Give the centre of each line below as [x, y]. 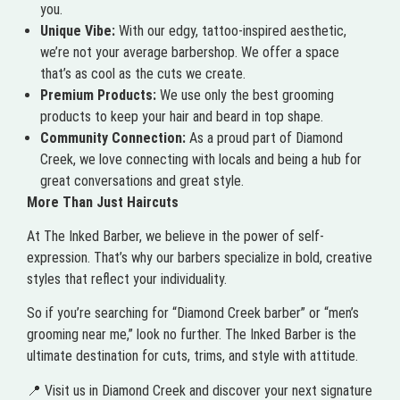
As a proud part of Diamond [264, 137]
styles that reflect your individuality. [127, 279]
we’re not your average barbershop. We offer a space [190, 52]
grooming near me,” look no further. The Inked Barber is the [192, 335]
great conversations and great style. [142, 180]
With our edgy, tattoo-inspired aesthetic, [231, 30]
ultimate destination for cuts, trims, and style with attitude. [192, 356]
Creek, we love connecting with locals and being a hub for [201, 159]
